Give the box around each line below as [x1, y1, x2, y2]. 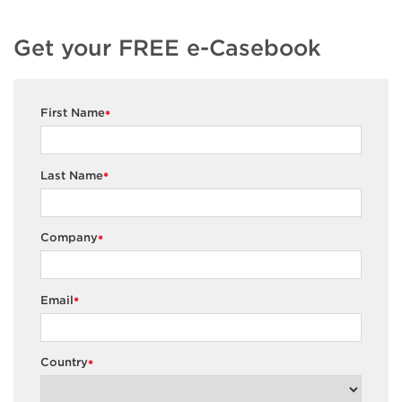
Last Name [40, 168, 103, 182]
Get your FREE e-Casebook [13, 33, 321, 61]
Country [40, 355, 88, 370]
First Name [40, 106, 105, 120]
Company [40, 231, 98, 245]
